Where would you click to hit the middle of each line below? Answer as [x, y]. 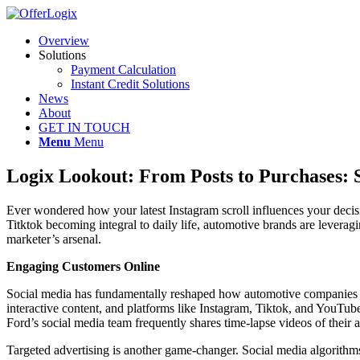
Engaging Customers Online [83, 266]
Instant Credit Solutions [130, 84]
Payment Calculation [123, 70]
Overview [64, 41]
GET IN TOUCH [84, 127]
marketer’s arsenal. [54, 239]
